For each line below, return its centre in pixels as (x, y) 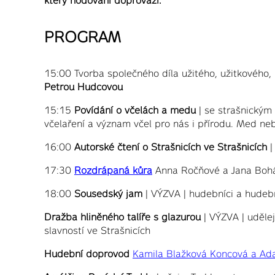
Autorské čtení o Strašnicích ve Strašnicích (171, 146)
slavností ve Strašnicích (97, 230)
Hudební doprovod (87, 253)
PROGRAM (83, 37)
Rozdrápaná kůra (113, 170)
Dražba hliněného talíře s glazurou (122, 216)
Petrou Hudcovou (83, 86)
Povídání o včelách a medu (135, 110)
